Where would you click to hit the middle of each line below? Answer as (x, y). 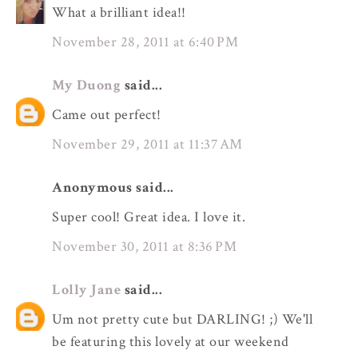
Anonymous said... (113, 188)
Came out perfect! (107, 115)
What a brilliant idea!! (119, 13)
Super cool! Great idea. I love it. (149, 217)
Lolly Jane (86, 290)
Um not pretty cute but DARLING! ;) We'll (182, 319)
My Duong (86, 86)
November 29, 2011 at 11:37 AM (147, 144)
